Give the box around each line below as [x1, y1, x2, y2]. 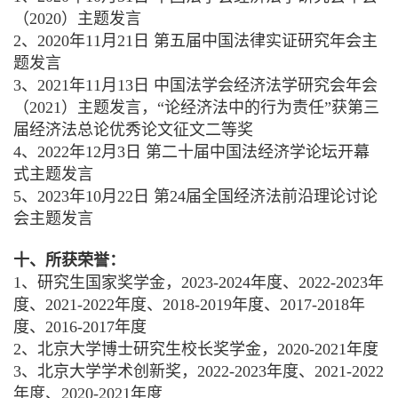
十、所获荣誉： [13, 251, 125, 270]
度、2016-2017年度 [13, 318, 147, 337]
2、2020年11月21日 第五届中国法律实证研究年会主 [13, 32, 378, 51]
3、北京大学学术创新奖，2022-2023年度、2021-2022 [13, 362, 384, 381]
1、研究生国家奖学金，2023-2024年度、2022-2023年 [13, 274, 384, 292]
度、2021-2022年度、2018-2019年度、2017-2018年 [13, 296, 365, 314]
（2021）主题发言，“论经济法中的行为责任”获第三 [13, 99, 379, 117]
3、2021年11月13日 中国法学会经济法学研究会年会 [13, 76, 378, 95]
